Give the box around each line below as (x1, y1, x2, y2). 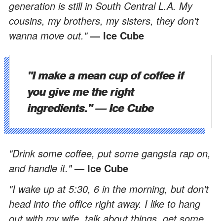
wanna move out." (9, 28, 90, 42)
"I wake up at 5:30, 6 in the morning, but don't (9, 181, 209, 196)
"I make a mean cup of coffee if (27, 67, 184, 83)
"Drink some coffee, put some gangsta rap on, (9, 146, 211, 160)
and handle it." (9, 160, 74, 175)
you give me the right (27, 83, 134, 99)
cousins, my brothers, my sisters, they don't (9, 13, 199, 28)
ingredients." (27, 99, 95, 115)
